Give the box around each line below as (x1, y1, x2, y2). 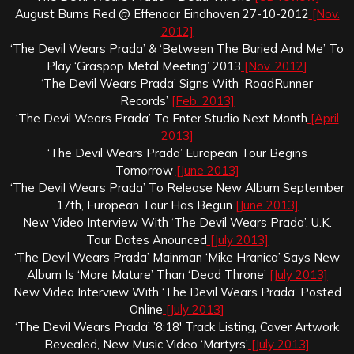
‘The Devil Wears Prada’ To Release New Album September (9, 179, 345, 195)
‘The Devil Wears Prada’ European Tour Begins (47, 145, 307, 160)
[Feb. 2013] (171, 92, 235, 108)
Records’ (119, 92, 171, 108)
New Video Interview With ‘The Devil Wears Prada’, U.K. (22, 214, 332, 230)
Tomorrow (115, 162, 176, 178)
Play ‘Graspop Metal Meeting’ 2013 (47, 58, 241, 73)
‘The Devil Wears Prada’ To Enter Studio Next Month (15, 110, 307, 126)
